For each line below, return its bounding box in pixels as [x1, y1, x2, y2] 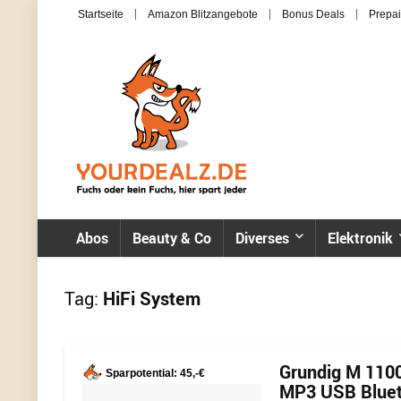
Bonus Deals [282, 8, 345, 21]
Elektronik [328, 228, 393, 248]
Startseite [78, 8, 124, 21]
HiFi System [98, 286, 200, 311]
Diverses [235, 228, 289, 248]
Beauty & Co [132, 228, 211, 248]
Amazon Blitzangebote [148, 8, 258, 21]
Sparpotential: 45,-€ [106, 367, 205, 380]
